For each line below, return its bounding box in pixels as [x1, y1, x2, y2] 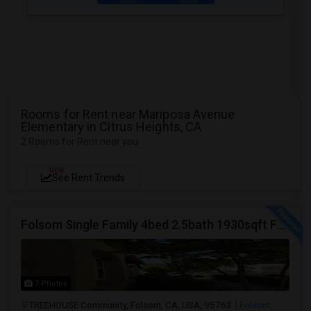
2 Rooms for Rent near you [21, 136, 138, 147]
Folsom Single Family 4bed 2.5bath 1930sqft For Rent [277, 217, 285, 232]
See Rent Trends [52, 172, 125, 183]
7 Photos [33, 279, 67, 288]
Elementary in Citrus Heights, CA [21, 119, 202, 134]
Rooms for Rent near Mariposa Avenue [21, 107, 235, 121]
